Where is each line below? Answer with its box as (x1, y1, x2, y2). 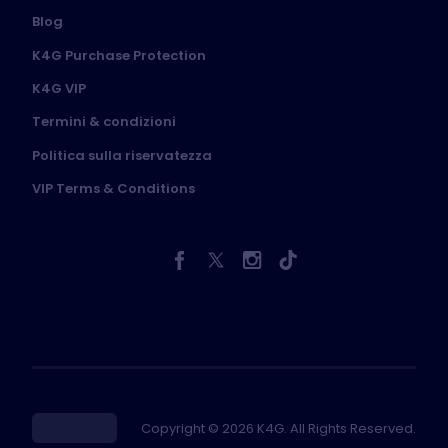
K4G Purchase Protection (32, 45, 206, 65)
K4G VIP (32, 79, 86, 99)
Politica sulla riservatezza (32, 145, 212, 165)
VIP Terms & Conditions (32, 179, 195, 199)
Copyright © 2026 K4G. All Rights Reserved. (141, 418, 416, 438)
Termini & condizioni (32, 112, 176, 132)
